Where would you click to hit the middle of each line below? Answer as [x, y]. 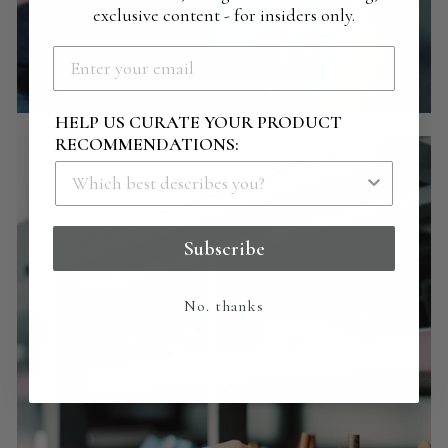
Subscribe [224, 248]
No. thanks [224, 306]
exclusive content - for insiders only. [224, 15]
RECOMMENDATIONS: [147, 144]
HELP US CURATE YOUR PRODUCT [198, 122]
